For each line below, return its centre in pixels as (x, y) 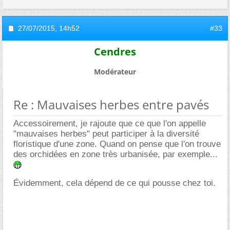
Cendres (115, 52)
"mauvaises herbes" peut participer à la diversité (106, 134)
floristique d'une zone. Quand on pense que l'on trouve (117, 144)
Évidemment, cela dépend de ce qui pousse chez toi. (114, 183)
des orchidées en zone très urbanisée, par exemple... (116, 154)
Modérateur (115, 72)
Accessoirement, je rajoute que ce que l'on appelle (110, 123)
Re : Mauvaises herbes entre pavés (111, 104)
